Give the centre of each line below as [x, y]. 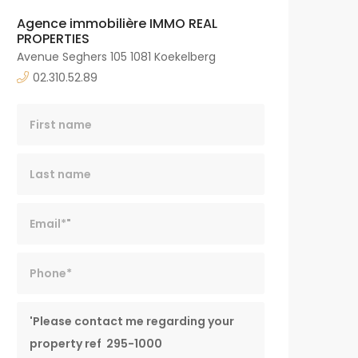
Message [41, 312]
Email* [34, 213]
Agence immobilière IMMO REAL [117, 24]
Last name [46, 163]
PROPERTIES [53, 39]
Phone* [36, 263]
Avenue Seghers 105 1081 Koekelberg [116, 57]
